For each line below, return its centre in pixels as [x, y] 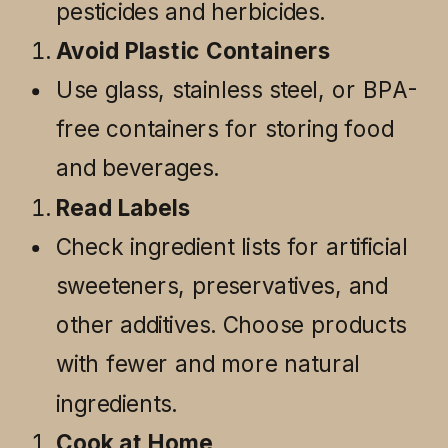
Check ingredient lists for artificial [232, 246]
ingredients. [116, 403]
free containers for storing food [225, 128]
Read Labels [123, 207]
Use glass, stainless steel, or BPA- [237, 89]
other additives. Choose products [231, 324]
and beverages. [137, 167]
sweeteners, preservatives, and [222, 285]
